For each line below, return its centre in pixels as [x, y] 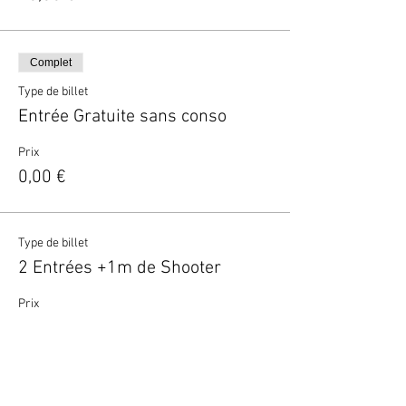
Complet [51, 63]
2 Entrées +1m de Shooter [120, 268]
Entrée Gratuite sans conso [122, 117]
